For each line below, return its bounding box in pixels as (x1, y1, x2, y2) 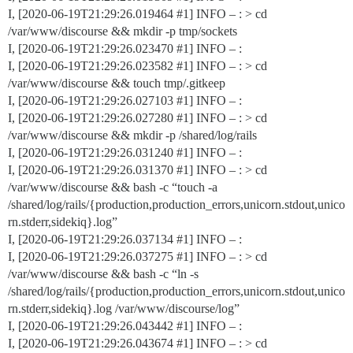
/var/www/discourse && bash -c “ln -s (8, 267, 199, 281)
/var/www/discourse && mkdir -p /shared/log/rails (8, 128, 257, 142)
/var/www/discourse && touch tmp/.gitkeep (8, 76, 225, 90)
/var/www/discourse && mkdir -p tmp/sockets (8, 24, 237, 38)
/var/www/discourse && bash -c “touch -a (8, 180, 217, 194)
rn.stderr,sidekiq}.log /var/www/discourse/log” (8, 302, 240, 315)
